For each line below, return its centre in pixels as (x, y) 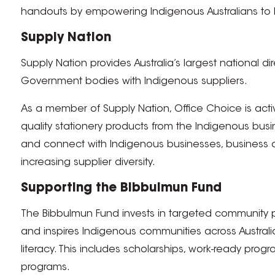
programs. (45, 267)
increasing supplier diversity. (88, 162)
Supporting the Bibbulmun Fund (121, 188)
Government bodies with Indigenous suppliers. (134, 81)
